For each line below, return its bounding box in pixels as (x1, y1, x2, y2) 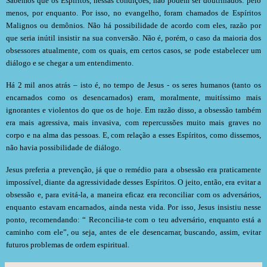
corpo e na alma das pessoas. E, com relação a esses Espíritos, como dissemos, (6, 130, 261, 139)
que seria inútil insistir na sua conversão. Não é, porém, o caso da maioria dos (6, 33, 261, 43)
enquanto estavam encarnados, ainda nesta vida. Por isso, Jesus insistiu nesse (6, 202, 261, 212)
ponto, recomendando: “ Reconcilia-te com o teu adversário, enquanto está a (6, 215, 261, 224)
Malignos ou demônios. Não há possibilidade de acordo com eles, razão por (6, 21, 261, 30)
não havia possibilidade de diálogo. (6, 142, 121, 152)
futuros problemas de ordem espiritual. (6, 240, 129, 249)
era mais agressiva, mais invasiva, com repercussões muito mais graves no (6, 117, 261, 127)
